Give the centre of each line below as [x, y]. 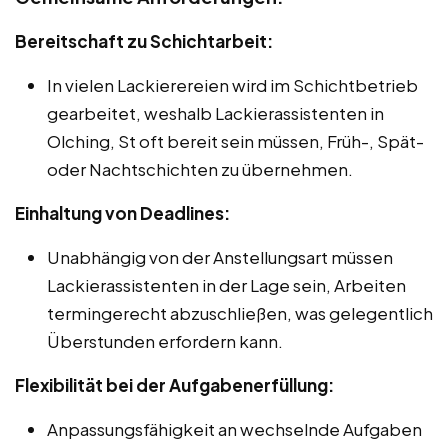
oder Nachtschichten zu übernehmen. [200, 168]
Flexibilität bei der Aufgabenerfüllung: [174, 384]
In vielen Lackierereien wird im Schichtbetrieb [232, 84]
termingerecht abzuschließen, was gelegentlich [240, 312]
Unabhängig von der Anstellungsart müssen [220, 256]
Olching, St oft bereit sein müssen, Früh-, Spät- [235, 140]
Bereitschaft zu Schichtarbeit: [144, 40]
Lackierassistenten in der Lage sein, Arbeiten [226, 284]
